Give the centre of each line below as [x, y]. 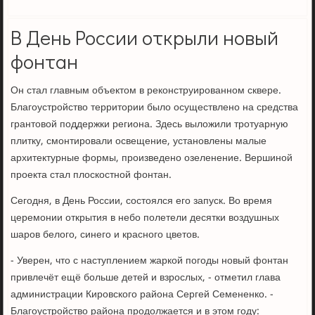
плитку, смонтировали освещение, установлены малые [139, 141]
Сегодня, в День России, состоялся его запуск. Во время [142, 201]
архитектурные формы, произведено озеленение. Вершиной [152, 158]
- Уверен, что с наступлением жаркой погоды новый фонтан [150, 261]
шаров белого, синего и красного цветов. [105, 235]
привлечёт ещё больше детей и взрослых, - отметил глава [146, 278]
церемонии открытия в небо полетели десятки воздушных [145, 218]
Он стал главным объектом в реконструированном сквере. [146, 91]
